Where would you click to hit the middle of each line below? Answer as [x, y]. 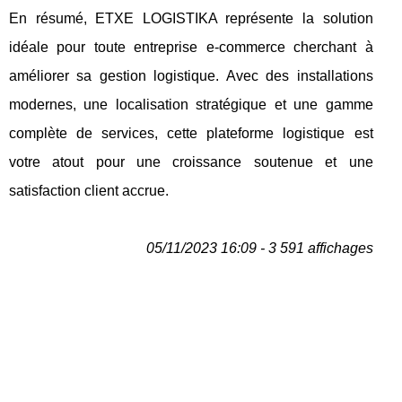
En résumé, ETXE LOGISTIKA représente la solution [191, 18]
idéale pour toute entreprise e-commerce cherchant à [191, 47]
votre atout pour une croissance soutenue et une [191, 162]
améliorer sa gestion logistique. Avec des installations [191, 75]
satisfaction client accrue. [89, 190]
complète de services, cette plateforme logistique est [191, 133]
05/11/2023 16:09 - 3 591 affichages [259, 248]
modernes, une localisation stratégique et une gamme [191, 104]
